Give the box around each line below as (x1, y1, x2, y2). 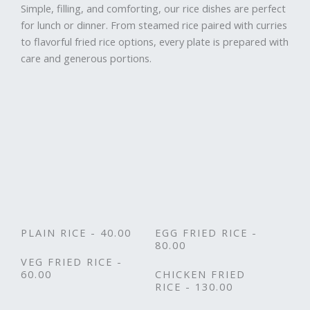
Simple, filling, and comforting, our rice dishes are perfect (21, 1, 286, 16)
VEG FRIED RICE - (21, 254, 122, 268)
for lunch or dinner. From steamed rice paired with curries (21, 18, 287, 33)
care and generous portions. (21, 51, 152, 66)
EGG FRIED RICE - (155, 225, 257, 239)
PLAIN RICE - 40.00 (21, 225, 131, 239)
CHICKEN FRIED (155, 266, 246, 281)
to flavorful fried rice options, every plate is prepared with (21, 35, 289, 49)
